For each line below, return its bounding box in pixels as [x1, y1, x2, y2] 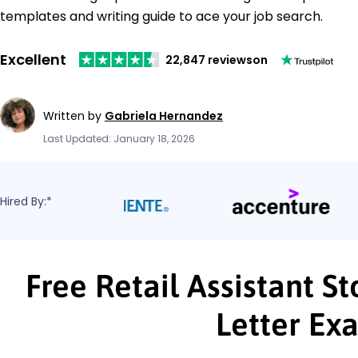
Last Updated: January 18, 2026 [43, 131, 195, 145]
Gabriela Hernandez [105, 107, 223, 124]
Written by [43, 107, 105, 124]
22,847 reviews [165, 51, 253, 68]
